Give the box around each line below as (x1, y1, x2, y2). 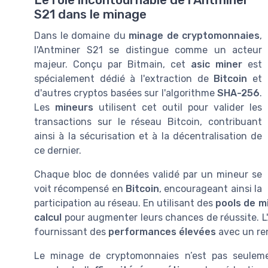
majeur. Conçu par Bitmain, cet (34, 59, 191, 71)
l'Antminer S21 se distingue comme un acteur (34, 44, 262, 56)
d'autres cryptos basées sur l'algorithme (34, 87, 217, 99)
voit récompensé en (34, 183, 126, 195)
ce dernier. (34, 145, 81, 157)
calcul (34, 212, 62, 224)
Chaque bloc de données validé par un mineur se (34, 169, 262, 181)
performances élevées (108, 226, 216, 238)
